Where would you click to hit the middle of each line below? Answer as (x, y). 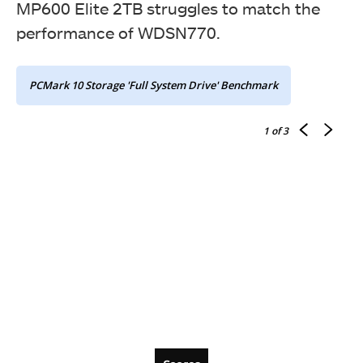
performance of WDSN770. (118, 32)
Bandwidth (181, 158)
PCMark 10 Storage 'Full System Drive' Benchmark (154, 85)
